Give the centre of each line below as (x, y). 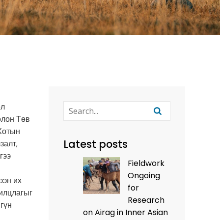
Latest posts (96, 144)
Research (146, 200)
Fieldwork (146, 163)
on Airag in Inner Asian (125, 212)
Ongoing (144, 176)
